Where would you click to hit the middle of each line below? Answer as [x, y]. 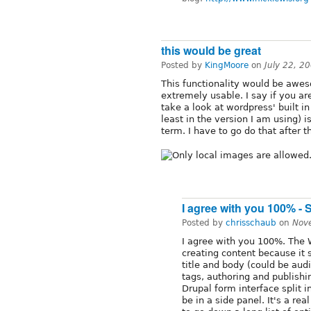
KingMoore [227, 66]
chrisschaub [251, 223]
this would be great [211, 51]
